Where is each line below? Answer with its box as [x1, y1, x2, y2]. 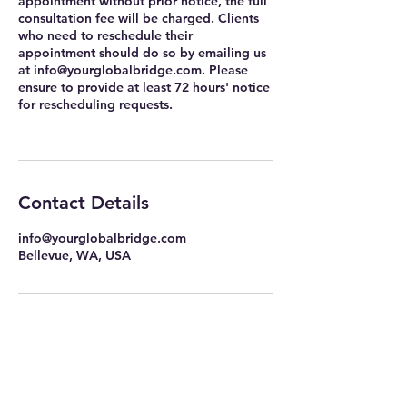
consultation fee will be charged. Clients [18, 10, 259, 26]
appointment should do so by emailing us [18, 45, 266, 61]
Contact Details [18, 192, 149, 213]
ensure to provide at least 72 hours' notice [18, 79, 270, 95]
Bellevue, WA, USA [18, 247, 131, 263]
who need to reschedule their [18, 27, 193, 44]
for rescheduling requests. [18, 96, 173, 113]
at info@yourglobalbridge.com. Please [18, 62, 248, 78]
